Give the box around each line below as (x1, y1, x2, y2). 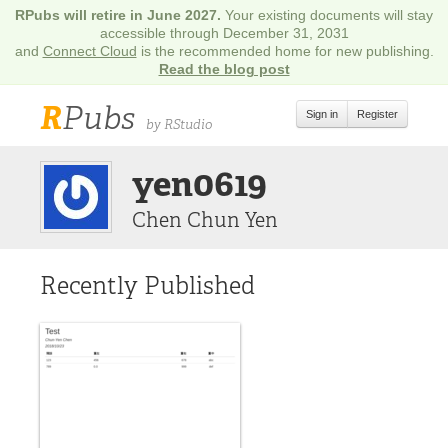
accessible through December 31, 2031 (99, 25, 349, 41)
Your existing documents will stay (225, 7, 433, 23)
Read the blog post (158, 61, 290, 77)
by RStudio (146, 115, 212, 133)
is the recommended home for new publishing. (136, 43, 434, 59)
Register (357, 108, 398, 120)
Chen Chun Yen (132, 207, 278, 233)
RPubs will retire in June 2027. (15, 7, 225, 23)
